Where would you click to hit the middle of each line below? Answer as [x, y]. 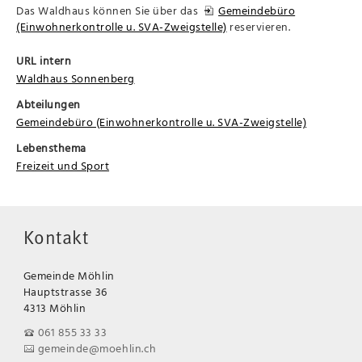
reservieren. [259, 27]
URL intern [44, 61]
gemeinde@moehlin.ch [97, 348]
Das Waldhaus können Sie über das [110, 11]
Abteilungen [48, 104]
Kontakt [56, 240]
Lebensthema [51, 148]
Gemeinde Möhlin [69, 276]
